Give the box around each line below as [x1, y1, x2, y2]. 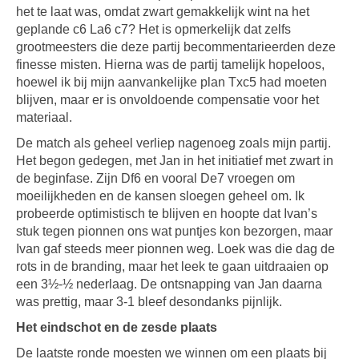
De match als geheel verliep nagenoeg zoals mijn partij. [16, 136, 331, 150]
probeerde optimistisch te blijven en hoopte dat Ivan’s [16, 207, 317, 220]
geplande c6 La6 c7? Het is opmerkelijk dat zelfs [16, 22, 291, 36]
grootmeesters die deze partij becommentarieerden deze [16, 40, 336, 54]
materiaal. [16, 111, 72, 124]
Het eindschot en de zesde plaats [16, 321, 217, 334]
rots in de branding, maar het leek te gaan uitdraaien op [16, 260, 329, 273]
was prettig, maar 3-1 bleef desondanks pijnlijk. [16, 295, 282, 309]
